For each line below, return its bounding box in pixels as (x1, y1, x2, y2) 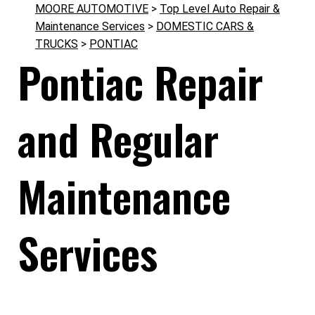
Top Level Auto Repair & (160, 2, 280, 15)
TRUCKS (35, 37, 78, 51)
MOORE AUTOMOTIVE (35, 2, 148, 15)
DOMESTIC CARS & (156, 20, 254, 33)
